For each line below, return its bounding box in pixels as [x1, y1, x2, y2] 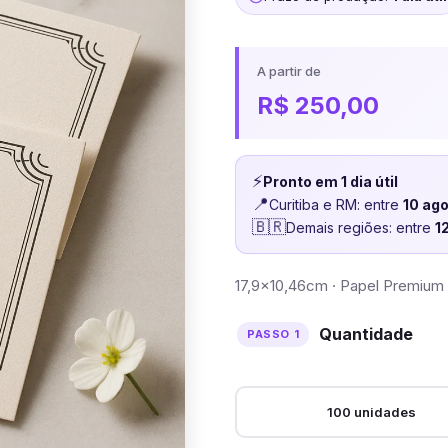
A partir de [257, 63, 322, 79]
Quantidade [319, 324, 414, 344]
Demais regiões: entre [286, 219, 436, 236]
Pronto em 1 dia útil [263, 173, 399, 190]
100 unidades [326, 404, 416, 420]
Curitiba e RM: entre [269, 196, 404, 213]
